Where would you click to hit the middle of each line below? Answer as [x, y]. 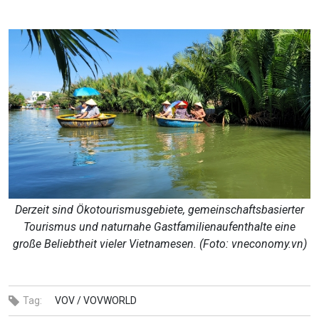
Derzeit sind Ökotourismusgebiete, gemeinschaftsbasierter [159, 210]
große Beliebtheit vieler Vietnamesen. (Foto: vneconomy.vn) [159, 244]
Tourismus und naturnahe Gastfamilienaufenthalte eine [159, 227]
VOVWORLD [110, 301]
